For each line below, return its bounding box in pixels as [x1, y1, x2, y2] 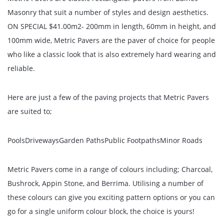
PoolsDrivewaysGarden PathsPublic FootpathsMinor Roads [7, 135, 202, 145]
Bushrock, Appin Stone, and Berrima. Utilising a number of [7, 178, 203, 188]
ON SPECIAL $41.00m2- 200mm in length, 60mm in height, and [7, 21, 216, 31]
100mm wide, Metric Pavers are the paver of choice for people [7, 35, 215, 45]
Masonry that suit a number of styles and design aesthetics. [7, 7, 208, 17]
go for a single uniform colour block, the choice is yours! [7, 206, 194, 216]
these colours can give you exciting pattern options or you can [7, 192, 215, 202]
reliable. [7, 63, 35, 73]
